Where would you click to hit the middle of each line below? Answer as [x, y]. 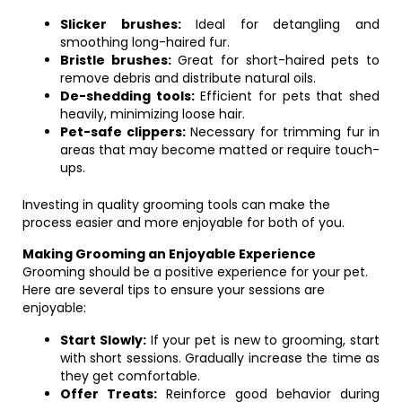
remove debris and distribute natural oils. [188, 78]
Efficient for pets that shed [287, 96]
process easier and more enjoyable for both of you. [184, 223]
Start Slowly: [103, 340]
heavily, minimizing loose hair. [153, 114]
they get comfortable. [130, 376]
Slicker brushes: [121, 24]
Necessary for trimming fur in [282, 132]
